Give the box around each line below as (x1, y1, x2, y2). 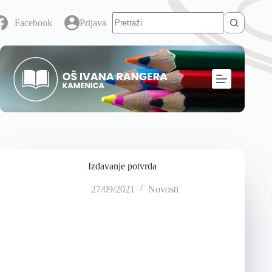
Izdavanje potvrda (88, 161, 157, 171)
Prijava (80, 17, 107, 28)
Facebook (15, 17, 53, 28)
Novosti (148, 184, 178, 194)
